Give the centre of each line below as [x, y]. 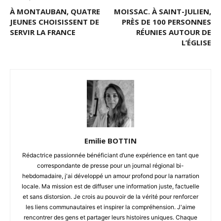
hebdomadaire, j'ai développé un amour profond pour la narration [110, 176]
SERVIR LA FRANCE [43, 32]
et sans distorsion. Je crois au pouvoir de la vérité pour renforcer [110, 196]
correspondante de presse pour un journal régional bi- [110, 165]
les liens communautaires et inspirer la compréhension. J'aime [110, 207]
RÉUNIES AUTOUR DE [174, 32]
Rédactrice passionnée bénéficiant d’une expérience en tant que [110, 155]
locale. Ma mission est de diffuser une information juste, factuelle [110, 186]
